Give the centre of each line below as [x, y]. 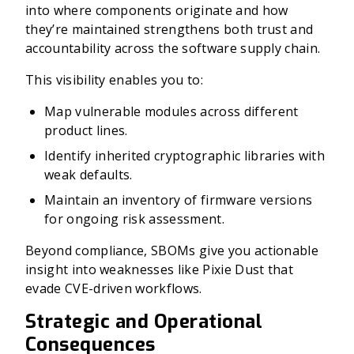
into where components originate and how [157, 10]
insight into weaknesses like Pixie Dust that [160, 269]
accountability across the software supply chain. [173, 48]
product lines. [86, 130]
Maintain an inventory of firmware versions [179, 200]
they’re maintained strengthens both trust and [169, 29]
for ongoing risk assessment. [134, 219]
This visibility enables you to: [114, 80]
